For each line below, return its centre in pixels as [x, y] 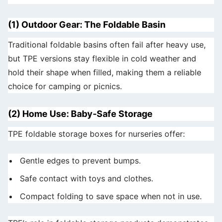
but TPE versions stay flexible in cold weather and [102, 58]
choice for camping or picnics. [65, 86]
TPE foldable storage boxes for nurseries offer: [96, 134]
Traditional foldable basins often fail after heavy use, [107, 45]
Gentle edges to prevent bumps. [80, 161]
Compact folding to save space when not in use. [111, 196]
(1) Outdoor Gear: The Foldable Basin [87, 25]
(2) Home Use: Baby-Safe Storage [80, 114]
